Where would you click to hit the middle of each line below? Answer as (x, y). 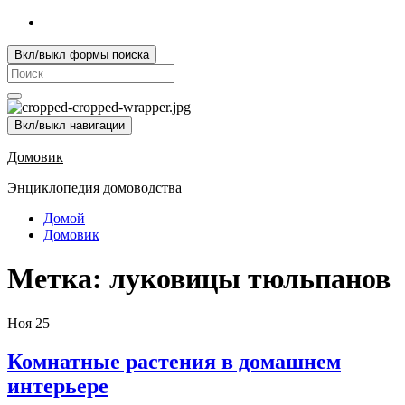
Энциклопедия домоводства (94, 188)
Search (26, 71)
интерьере (58, 386)
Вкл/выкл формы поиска (82, 55)
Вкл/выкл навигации (70, 125)
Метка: (58, 279)
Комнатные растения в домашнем (174, 361)
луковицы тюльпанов (250, 279)
